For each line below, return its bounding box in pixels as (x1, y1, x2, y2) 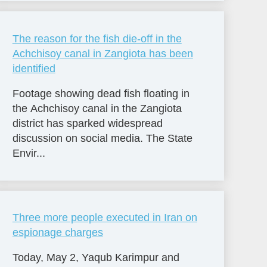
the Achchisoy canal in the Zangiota (12, 102, 182, 114)
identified (12, 62, 55, 74)
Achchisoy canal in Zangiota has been (12, 47, 193, 60)
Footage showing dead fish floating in (12, 87, 190, 100)
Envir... (12, 147, 45, 159)
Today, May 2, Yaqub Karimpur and (12, 252, 179, 264)
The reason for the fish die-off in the (12, 32, 182, 45)
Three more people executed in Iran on (12, 212, 197, 224)
